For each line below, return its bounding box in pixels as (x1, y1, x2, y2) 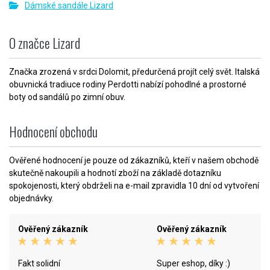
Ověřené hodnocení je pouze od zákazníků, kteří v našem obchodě (9, 155, 259, 165)
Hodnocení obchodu (9, 121, 98, 141)
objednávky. (9, 193, 54, 203)
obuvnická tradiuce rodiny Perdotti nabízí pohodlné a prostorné (9, 79, 246, 89)
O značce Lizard (9, 33, 80, 52)
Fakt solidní (18, 258, 60, 268)
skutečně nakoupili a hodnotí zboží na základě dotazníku (9, 168, 221, 178)
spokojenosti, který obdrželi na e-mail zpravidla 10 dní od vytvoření (9, 180, 259, 190)
